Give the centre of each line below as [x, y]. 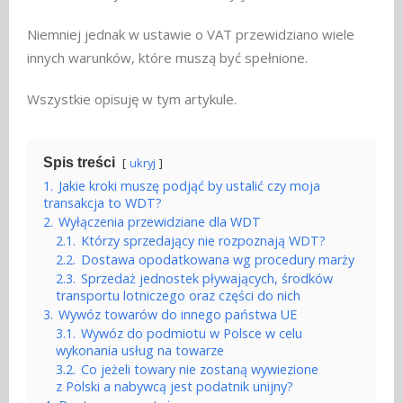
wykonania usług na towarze [140, 351]
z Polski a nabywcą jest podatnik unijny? [175, 387]
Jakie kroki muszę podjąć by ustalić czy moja [189, 186]
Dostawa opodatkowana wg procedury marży [218, 260]
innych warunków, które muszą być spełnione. [167, 58]
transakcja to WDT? [103, 203]
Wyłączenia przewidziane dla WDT [160, 222]
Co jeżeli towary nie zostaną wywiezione [200, 370]
